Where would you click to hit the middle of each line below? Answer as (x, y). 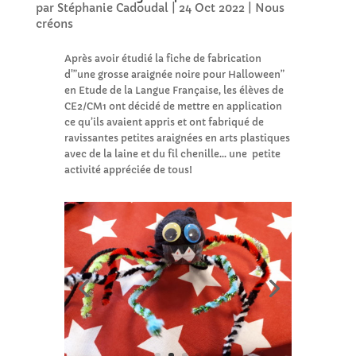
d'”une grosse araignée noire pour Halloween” (174, 74)
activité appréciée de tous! (128, 169)
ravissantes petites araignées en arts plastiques (177, 137)
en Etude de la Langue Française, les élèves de (174, 90)
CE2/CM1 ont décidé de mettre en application (173, 106)
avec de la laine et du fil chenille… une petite (172, 153)
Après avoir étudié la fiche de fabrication (163, 58)
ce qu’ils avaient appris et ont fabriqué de (164, 122)
